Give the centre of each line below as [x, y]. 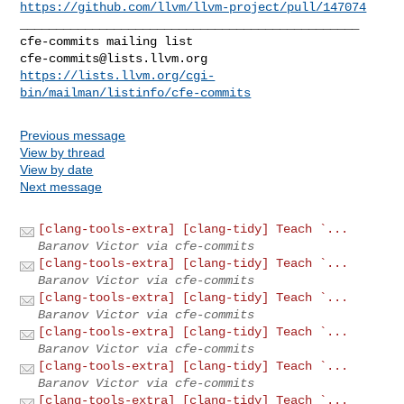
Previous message [73, 135]
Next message [61, 186]
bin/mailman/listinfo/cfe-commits [136, 92]
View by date [57, 169]
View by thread [63, 152]
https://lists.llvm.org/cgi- [118, 75]
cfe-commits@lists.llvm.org [114, 58]
